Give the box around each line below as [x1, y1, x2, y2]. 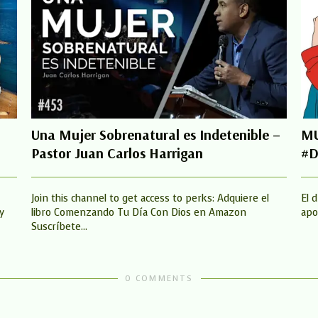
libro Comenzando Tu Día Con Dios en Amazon [31, 205, 246, 219]
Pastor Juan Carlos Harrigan [31, 143, 203, 162]
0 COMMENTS [124, 273, 194, 284]
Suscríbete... [31, 219, 87, 234]
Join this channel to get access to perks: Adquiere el [31, 191, 269, 205]
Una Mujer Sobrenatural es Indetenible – [31, 125, 280, 143]
